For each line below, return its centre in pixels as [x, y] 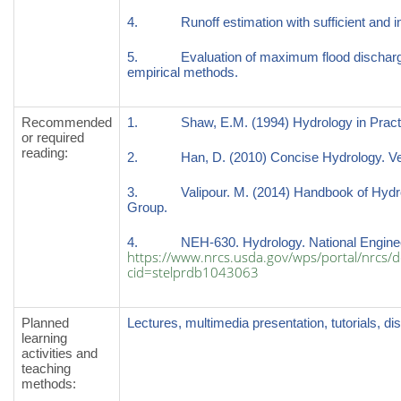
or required [53, 137]
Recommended [67, 122]
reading [43, 153]
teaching [46, 368]
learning [44, 338]
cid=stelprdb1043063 [193, 272]
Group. [147, 207]
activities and [60, 353]
